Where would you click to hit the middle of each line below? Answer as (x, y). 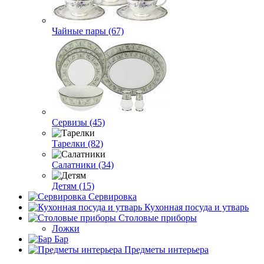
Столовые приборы (158, 218)
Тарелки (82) (77, 143)
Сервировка (113, 197)
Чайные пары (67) (88, 31)
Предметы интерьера (166, 250)
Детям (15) (73, 186)
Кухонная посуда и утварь (197, 207)
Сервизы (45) (78, 122)
